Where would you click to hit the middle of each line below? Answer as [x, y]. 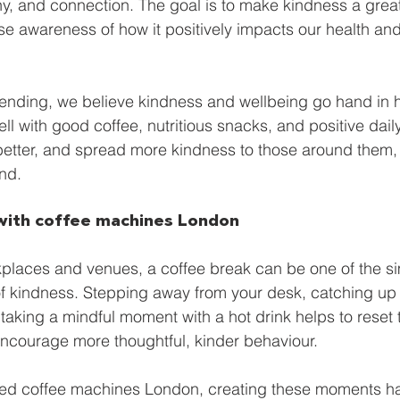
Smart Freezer [88, 18]
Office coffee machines [254, 18]
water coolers [281, 90]
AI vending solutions [130, 90]
